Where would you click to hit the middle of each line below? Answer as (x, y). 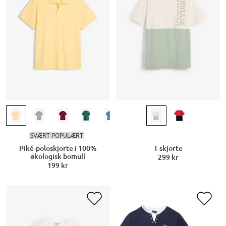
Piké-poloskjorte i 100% (58, 149)
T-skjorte (168, 149)
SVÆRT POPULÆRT (57, 135)
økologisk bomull (58, 157)
